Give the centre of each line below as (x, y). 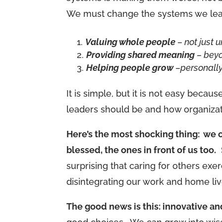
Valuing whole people (131, 42)
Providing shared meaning (142, 55)
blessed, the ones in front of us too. (141, 150)
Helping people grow (131, 68)
